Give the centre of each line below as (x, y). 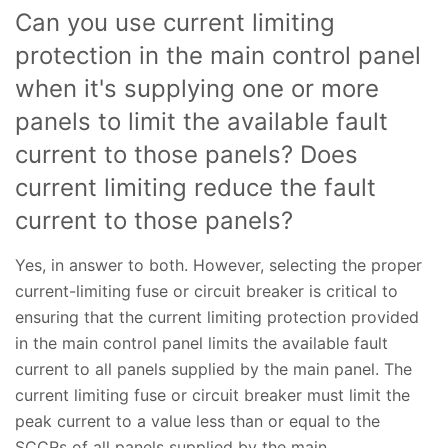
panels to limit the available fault (201, 122)
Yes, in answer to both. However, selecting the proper (218, 265)
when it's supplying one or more (197, 89)
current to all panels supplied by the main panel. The (213, 369)
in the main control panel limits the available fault (201, 343)
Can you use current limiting (175, 23)
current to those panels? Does (186, 155)
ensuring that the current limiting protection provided (217, 317)
